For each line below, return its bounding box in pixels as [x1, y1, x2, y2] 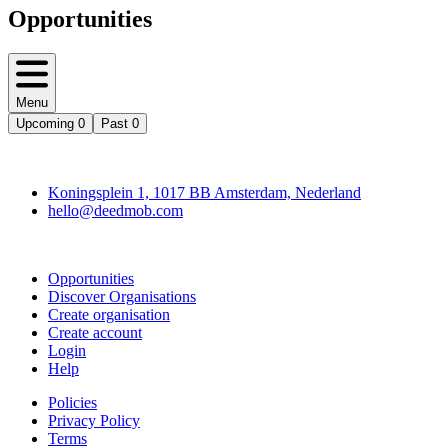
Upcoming [16, 116, 74, 132]
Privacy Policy [48, 412, 140, 430]
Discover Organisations [48, 288, 196, 306]
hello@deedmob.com [48, 202, 183, 220]
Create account [48, 324, 142, 342]
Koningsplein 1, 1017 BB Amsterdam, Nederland [48, 184, 361, 202]
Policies [48, 394, 97, 412]
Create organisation [48, 306, 170, 324]
